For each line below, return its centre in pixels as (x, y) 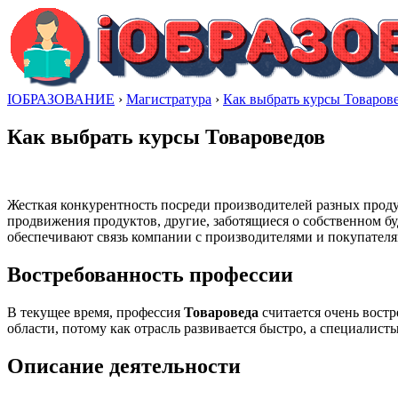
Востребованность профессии (150, 274)
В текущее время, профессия (96, 312)
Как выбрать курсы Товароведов (166, 136)
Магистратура (169, 99)
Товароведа (221, 312)
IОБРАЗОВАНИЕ (61, 99)
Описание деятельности (124, 366)
